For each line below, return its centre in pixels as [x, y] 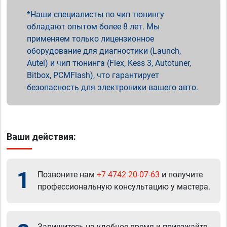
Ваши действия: [41, 136]
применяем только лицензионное [90, 39]
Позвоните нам [67, 174]
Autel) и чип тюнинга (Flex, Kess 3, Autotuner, [109, 63]
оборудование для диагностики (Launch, [104, 51]
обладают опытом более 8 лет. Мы [93, 26]
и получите [181, 174]
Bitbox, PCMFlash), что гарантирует [93, 75]
